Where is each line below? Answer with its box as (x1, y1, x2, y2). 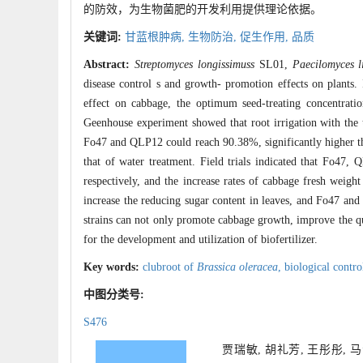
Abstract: (83, 58, 135, 71)
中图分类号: (83, 288, 147, 301)
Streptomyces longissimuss (134, 58, 254, 71)
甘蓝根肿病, (125, 31, 188, 44)
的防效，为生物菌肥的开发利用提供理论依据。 (83, 3, 322, 16)
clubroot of (143, 261, 197, 274)
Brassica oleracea (197, 261, 278, 274)
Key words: (83, 261, 143, 274)
